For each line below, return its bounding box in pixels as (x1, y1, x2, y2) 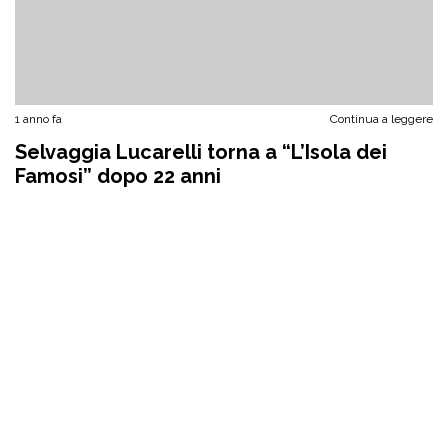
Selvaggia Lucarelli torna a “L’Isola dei (15, 140, 387, 164)
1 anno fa (15, 112, 62, 126)
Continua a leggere (330, 112, 433, 126)
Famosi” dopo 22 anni (15, 164, 221, 188)
